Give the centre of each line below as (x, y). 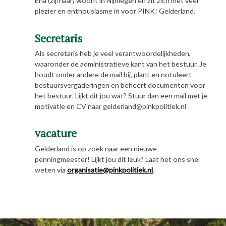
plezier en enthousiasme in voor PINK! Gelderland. (115, 11)
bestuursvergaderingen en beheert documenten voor (120, 85)
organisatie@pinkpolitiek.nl (110, 169)
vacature (56, 133)
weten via (51, 169)
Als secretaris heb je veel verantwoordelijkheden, (113, 53)
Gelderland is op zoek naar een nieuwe (96, 148)
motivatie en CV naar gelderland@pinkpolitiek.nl (111, 106)
